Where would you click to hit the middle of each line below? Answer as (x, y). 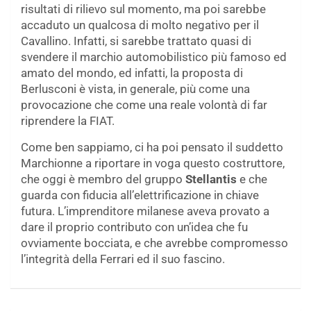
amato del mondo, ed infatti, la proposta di (132, 73)
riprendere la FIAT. (68, 121)
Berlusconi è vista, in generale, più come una (135, 89)
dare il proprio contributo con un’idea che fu (134, 227)
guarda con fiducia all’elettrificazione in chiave (140, 195)
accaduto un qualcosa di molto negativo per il (140, 25)
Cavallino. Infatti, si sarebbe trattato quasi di (136, 41)
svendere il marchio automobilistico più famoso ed (154, 57)
